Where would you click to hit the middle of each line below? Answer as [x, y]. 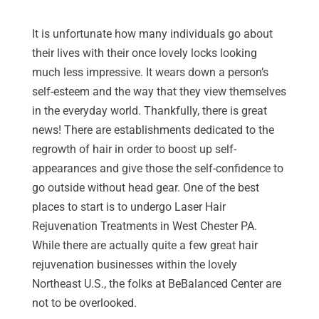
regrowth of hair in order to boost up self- [134, 149]
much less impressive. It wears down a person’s [150, 72]
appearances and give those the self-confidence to [157, 168]
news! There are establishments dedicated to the [153, 130]
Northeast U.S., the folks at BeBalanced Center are [156, 283]
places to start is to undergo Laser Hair [129, 206]
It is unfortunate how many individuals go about [152, 33]
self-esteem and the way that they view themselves [159, 91]
